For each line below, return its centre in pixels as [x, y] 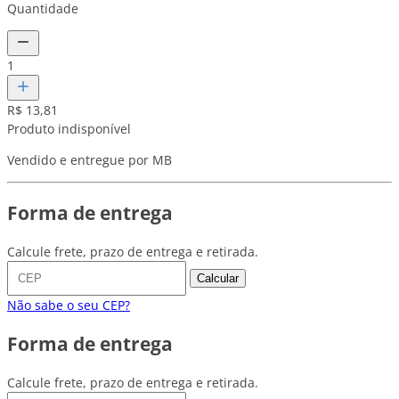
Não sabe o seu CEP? [69, 305]
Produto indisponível [69, 129]
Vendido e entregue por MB [90, 160]
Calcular [218, 279]
